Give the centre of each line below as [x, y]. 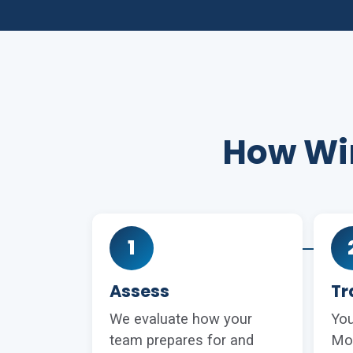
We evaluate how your [181, 319]
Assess [139, 291]
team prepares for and [182, 340]
